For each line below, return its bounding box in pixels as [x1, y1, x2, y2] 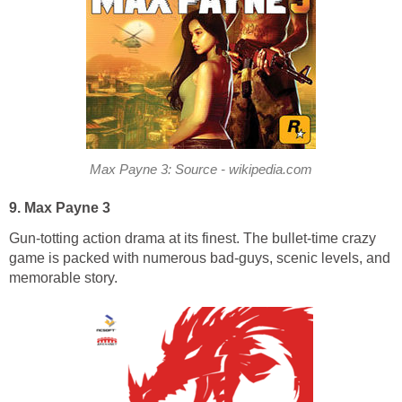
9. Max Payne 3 [9, 200, 110, 216]
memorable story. [9, 270, 118, 286]
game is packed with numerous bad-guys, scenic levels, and [9, 250, 390, 267]
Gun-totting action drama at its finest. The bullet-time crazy [9, 231, 376, 247]
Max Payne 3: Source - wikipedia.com [90, 162, 312, 178]
